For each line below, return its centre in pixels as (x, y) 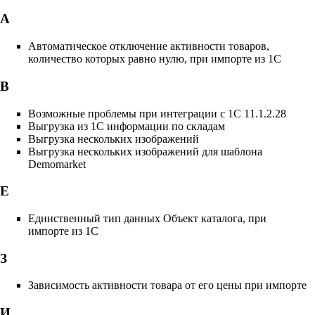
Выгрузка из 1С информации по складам (127, 126)
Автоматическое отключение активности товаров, (149, 46)
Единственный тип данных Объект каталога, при (147, 218)
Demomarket (57, 164)
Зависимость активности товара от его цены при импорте (167, 285)
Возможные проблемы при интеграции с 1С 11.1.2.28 (157, 113)
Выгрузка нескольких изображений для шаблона (145, 151)
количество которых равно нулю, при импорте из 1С (155, 59)
